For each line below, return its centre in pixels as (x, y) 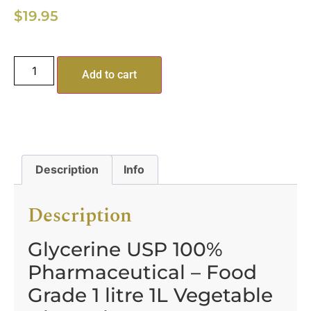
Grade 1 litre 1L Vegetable (150, 295)
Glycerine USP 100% (125, 250)
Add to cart (110, 74)
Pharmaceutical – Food (142, 272)
